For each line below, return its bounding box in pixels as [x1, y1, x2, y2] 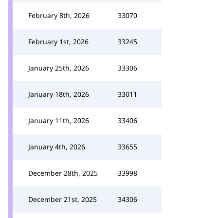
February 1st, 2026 [28, 37, 89, 46]
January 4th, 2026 [28, 142, 85, 151]
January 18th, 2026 [28, 90, 89, 99]
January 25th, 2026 [28, 63, 89, 73]
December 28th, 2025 [28, 168, 98, 178]
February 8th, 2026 [28, 11, 90, 20]
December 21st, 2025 [28, 195, 97, 204]
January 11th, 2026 [28, 116, 89, 125]
